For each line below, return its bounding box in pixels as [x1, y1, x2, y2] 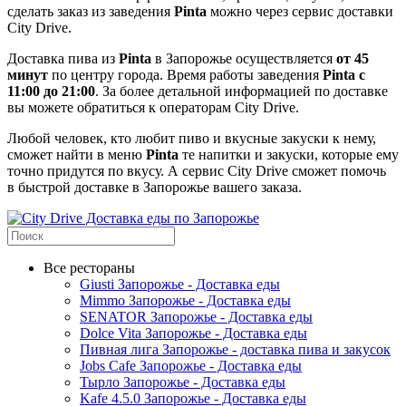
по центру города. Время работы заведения [48, 66, 323, 82]
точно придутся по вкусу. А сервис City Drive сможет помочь [7, 162, 386, 179]
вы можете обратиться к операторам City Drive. [7, 99, 299, 115]
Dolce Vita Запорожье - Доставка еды [80, 324, 307, 341]
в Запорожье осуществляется [151, 50, 333, 66]
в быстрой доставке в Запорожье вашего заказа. [7, 179, 302, 195]
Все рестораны [43, 259, 146, 275]
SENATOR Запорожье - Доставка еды [80, 308, 313, 324]
